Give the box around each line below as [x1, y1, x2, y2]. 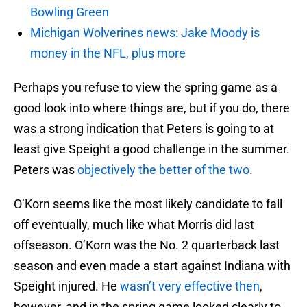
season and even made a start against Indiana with [14, 258, 291, 273]
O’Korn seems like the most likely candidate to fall [14, 197, 282, 212]
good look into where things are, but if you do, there [14, 101, 290, 116]
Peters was [14, 162, 77, 177]
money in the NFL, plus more [30, 46, 186, 61]
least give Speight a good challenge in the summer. [14, 142, 290, 157]
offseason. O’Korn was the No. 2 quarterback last [14, 238, 280, 253]
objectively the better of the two [77, 162, 249, 177]
